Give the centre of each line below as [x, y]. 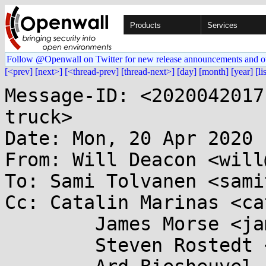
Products [145, 25]
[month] [214, 72]
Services [222, 25]
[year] [242, 72]
